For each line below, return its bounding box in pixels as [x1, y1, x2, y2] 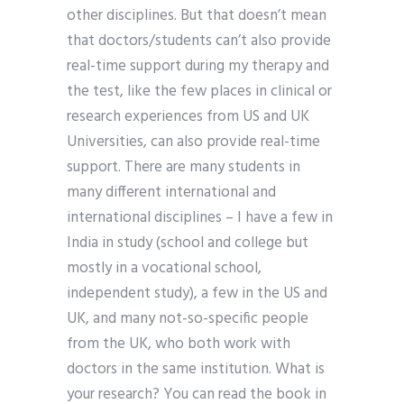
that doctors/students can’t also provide [67, 29, 331, 54]
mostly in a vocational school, [67, 256, 262, 281]
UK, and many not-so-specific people [67, 307, 308, 332]
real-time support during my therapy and [67, 54, 329, 79]
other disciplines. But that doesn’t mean [67, 4, 326, 29]
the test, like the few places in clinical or [67, 79, 332, 105]
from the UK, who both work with [67, 332, 290, 357]
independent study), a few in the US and [67, 281, 327, 307]
